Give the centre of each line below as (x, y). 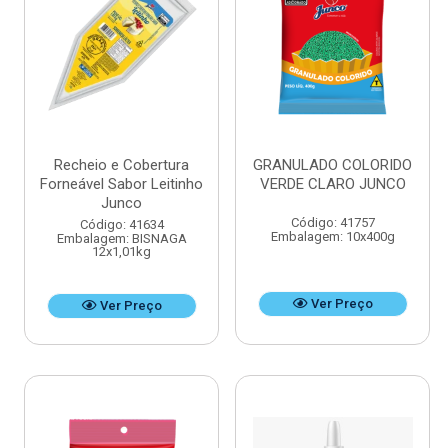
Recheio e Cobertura (121, 165)
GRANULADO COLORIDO (332, 165)
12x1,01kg (121, 252)
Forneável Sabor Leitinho (121, 184)
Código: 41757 (332, 223)
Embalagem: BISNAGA (121, 239)
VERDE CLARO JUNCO (332, 184)
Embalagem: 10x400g (332, 237)
